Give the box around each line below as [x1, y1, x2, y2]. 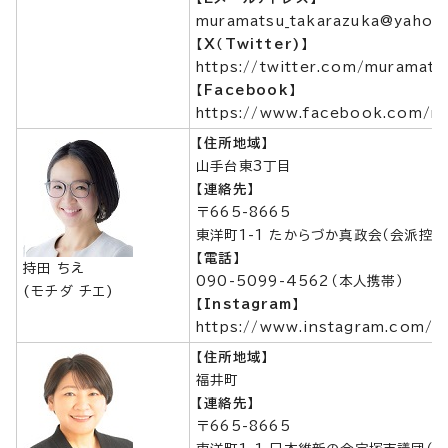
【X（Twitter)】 [196, 37, 310, 51]
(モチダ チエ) [23, 284, 115, 298]
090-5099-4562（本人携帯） [196, 274, 404, 288]
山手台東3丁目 [196, 159, 292, 173]
